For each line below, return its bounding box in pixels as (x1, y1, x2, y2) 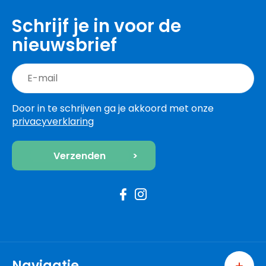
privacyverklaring (12, 115, 94, 129)
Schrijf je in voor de (12, 14, 181, 39)
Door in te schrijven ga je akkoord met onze (12, 102, 214, 116)
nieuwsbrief (12, 33, 117, 58)
